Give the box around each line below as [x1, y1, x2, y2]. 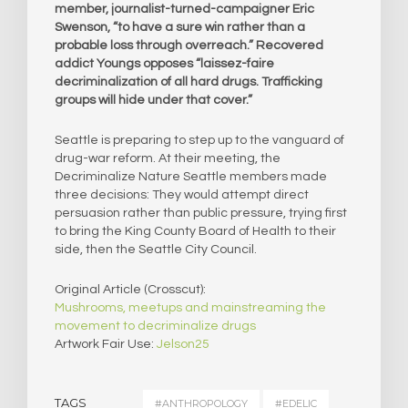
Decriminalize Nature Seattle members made [55, 169, 327, 183]
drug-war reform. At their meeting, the [55, 151, 280, 165]
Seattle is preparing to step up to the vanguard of [55, 133, 344, 147]
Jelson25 [157, 337, 209, 351]
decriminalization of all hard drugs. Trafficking [55, 75, 322, 88]
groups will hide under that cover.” [55, 93, 252, 107]
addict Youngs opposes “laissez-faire [55, 56, 274, 70]
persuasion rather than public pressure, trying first [55, 206, 347, 219]
